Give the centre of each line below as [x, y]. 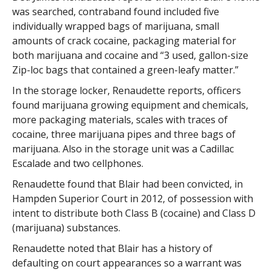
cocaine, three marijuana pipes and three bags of [124, 134]
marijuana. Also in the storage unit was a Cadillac [123, 148]
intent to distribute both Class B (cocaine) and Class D [134, 213]
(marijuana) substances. [66, 227]
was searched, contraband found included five [115, 11]
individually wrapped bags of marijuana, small [115, 26]
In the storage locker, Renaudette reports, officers [126, 90]
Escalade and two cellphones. [77, 163]
